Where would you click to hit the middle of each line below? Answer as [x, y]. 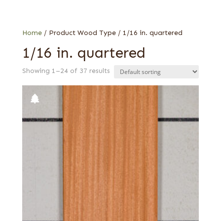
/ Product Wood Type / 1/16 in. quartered [112, 33]
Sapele [48, 17]
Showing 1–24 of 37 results [66, 71]
